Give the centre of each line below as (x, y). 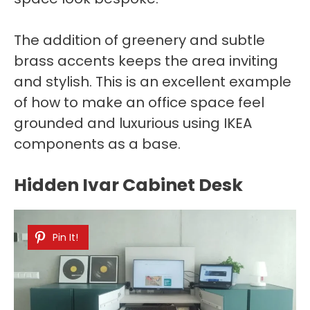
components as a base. (97, 144)
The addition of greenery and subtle (139, 40)
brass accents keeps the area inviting (146, 61)
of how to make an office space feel (139, 102)
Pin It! (65, 237)
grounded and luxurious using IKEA (133, 123)
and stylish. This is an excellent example (153, 81)
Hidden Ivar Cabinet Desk (128, 185)
